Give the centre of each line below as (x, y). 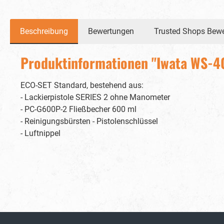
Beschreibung (44, 31)
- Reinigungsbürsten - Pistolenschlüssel (89, 121)
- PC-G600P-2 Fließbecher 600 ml (78, 109)
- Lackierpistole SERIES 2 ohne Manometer (95, 97)
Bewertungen (111, 31)
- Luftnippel (40, 133)
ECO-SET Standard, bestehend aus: (82, 85)
